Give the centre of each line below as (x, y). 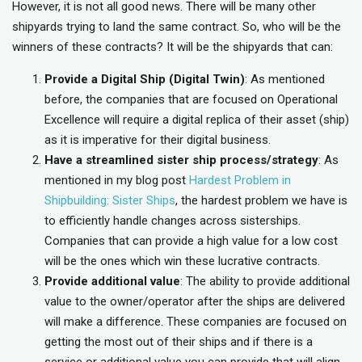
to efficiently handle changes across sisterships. (173, 221)
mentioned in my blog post (117, 181)
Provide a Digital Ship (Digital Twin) (145, 80)
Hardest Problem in (240, 181)
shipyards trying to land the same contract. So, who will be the (177, 27)
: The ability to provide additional (265, 282)
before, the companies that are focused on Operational (191, 100)
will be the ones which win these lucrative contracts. (182, 261)
